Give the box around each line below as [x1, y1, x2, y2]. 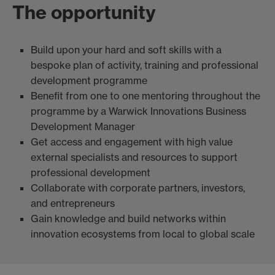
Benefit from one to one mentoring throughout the [31, 90, 260, 103]
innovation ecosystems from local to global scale [31, 228, 255, 241]
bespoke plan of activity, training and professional [31, 59, 258, 72]
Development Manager [31, 120, 135, 133]
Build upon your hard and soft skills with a [31, 44, 222, 56]
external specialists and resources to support [31, 151, 238, 164]
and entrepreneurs [31, 197, 115, 210]
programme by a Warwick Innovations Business [31, 105, 246, 118]
